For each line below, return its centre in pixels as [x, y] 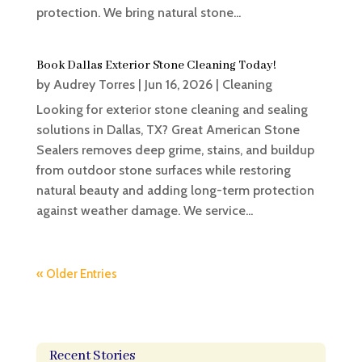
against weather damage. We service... [144, 211]
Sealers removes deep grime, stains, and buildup [175, 150]
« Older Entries [76, 274]
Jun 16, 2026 [178, 85]
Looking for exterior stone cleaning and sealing [172, 110]
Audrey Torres [94, 85]
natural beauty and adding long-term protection [175, 191]
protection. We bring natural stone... [138, 13]
